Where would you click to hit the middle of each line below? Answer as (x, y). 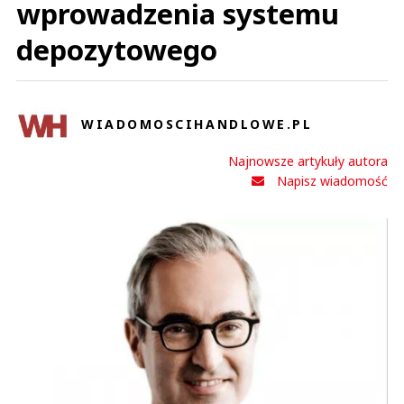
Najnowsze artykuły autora (308, 161)
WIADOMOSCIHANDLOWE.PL (197, 124)
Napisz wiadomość (332, 181)
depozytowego (117, 50)
